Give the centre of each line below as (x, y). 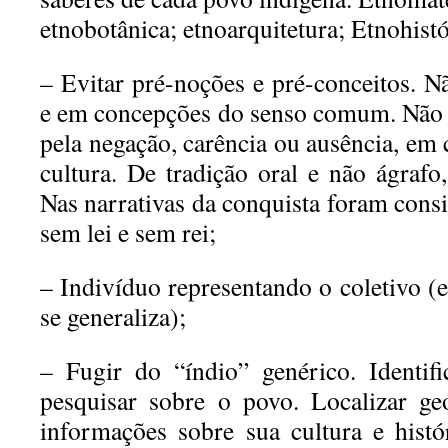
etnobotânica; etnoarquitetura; (195, 28)
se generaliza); (113, 316)
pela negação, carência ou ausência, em (241, 142)
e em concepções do (145, 112)
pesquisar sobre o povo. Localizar (230, 400)
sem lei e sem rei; (128, 232)
